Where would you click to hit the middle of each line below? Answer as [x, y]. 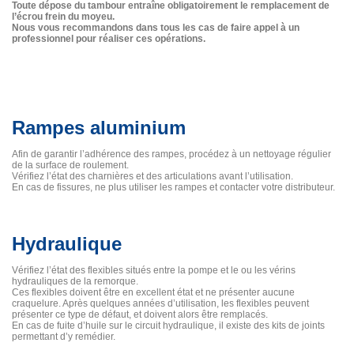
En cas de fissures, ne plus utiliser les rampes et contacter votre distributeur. [173, 187]
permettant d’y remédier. [64, 336]
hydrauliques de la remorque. [75, 281]
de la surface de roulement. [70, 165]
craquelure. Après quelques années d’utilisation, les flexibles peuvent [160, 303]
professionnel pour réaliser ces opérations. [109, 38]
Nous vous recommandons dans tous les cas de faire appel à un [156, 27]
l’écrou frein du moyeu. [63, 16]
